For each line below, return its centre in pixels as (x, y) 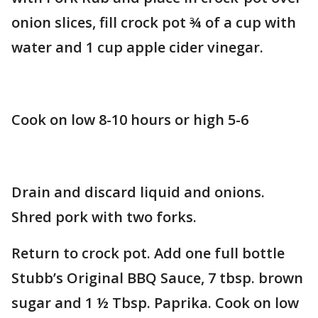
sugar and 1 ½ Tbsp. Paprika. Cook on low (155, 303)
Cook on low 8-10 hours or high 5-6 (130, 120)
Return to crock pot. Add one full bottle (148, 253)
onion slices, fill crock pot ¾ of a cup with (154, 22)
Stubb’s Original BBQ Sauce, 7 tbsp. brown (157, 278)
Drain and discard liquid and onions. (138, 192)
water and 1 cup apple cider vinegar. (137, 47)
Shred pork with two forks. (104, 217)
